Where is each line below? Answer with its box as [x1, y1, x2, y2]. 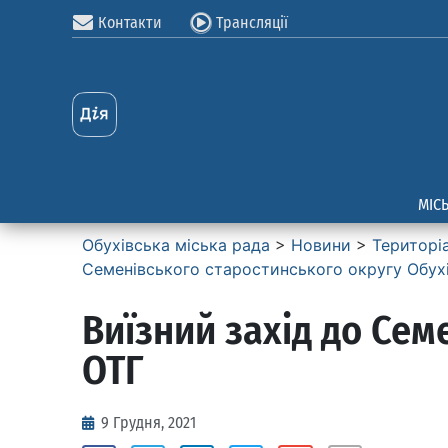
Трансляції [215, 13, 288, 32]
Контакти [98, 13, 162, 32]
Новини [291, 235, 351, 255]
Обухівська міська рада [82, 235, 270, 255]
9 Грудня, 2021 [101, 413, 196, 432]
